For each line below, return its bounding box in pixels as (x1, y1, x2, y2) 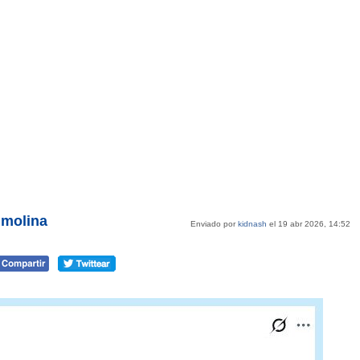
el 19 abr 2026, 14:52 (267, 219, 350, 228)
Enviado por (190, 219, 238, 228)
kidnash (238, 219, 267, 228)
